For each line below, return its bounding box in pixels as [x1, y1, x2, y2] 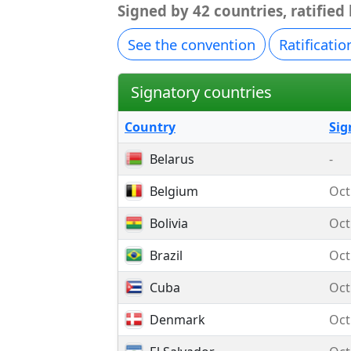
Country [125, 118, 175, 136]
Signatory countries [131, 81, 272, 103]
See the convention [128, 34, 255, 54]
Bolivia [150, 215, 188, 232]
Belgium [150, 183, 198, 200]
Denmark [150, 311, 205, 328]
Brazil [150, 247, 183, 264]
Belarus [150, 150, 194, 168]
